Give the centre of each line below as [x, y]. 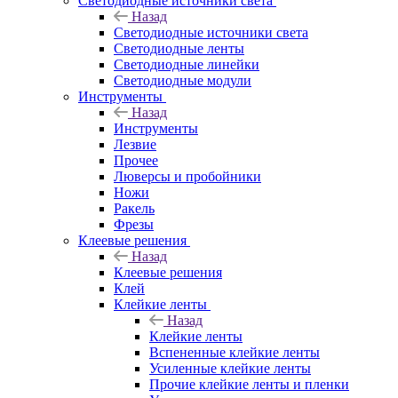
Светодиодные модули [183, 81]
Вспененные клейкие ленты [235, 353]
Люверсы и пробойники [187, 177]
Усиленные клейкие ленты [230, 369]
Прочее [136, 161]
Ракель [134, 209]
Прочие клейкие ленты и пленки [249, 385]
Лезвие [135, 145]
